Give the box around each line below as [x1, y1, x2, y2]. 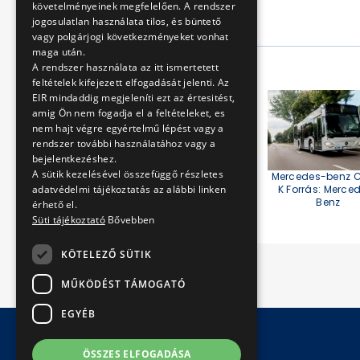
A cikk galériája [126, 59, 217, 77]
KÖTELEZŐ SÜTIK [61, 247, 152, 261]
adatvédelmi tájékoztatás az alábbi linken [32, 182, 227, 196]
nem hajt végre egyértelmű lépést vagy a [32, 121, 224, 135]
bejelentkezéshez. [32, 152, 117, 166]
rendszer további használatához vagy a [32, 137, 216, 150]
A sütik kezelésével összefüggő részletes [32, 167, 224, 181]
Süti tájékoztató [32, 213, 105, 227]
